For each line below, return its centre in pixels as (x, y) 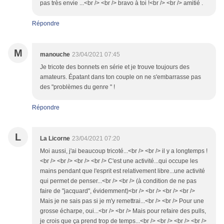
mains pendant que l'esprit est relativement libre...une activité (122, 171)
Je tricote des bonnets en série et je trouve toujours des (115, 67)
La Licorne (55, 139)
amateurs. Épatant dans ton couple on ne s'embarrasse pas (120, 77)
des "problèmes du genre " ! (77, 87)
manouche (55, 55)
